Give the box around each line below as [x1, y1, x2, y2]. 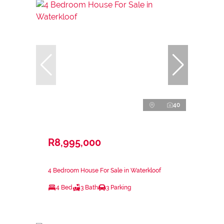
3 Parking [106, 183, 131, 191]
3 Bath [80, 183, 98, 191]
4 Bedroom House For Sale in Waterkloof [48, 166, 161, 174]
